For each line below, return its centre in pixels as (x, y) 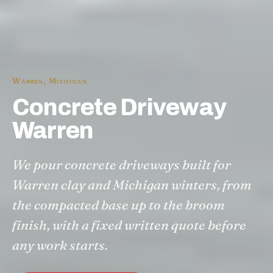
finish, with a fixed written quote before (129, 225)
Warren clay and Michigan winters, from (132, 184)
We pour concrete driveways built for (122, 164)
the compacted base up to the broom (119, 204)
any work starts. (60, 245)
